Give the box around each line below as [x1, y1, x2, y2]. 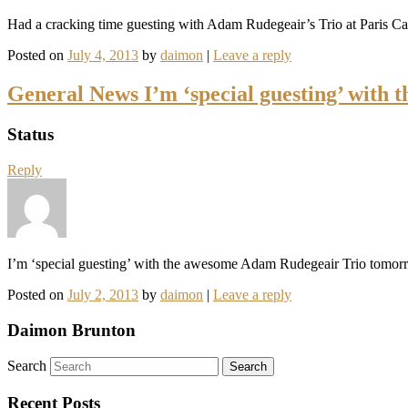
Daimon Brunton [7, 320, 136, 340]
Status [7, 125, 54, 145]
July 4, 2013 [67, 47, 138, 64]
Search [7, 358, 46, 374]
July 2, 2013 [67, 287, 138, 302]
